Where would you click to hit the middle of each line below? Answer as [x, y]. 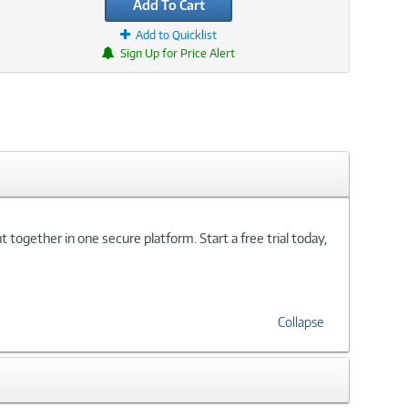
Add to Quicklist [177, 35]
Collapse [301, 321]
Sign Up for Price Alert [178, 53]
